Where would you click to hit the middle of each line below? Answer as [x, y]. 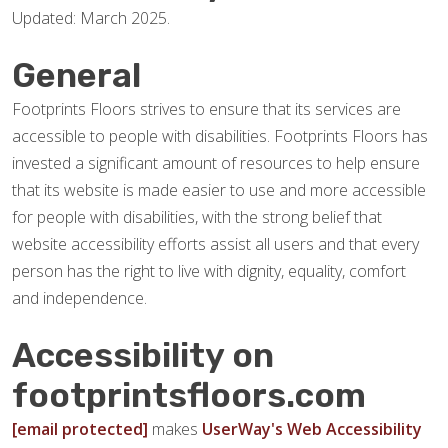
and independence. [79, 298]
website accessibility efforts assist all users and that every [215, 244]
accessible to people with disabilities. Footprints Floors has [220, 136]
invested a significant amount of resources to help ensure [216, 163]
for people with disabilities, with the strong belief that [197, 217]
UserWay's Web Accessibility [312, 429]
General [76, 75]
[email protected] [80, 429]
